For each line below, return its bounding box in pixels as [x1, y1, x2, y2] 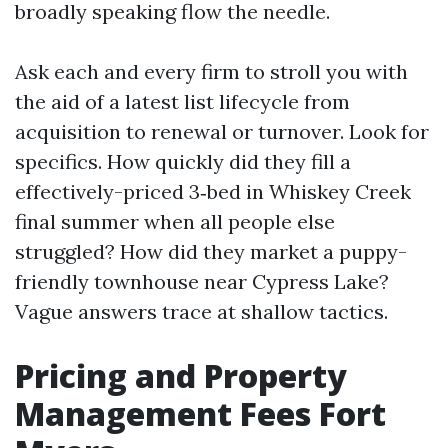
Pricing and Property [15, 354, 347, 397]
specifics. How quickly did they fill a [15, 149, 351, 174]
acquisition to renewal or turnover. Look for [15, 119, 429, 144]
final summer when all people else [15, 209, 335, 234]
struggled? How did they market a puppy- [15, 239, 407, 264]
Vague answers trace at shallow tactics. [15, 299, 388, 324]
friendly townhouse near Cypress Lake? [15, 269, 389, 294]
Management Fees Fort [15, 392, 386, 435]
